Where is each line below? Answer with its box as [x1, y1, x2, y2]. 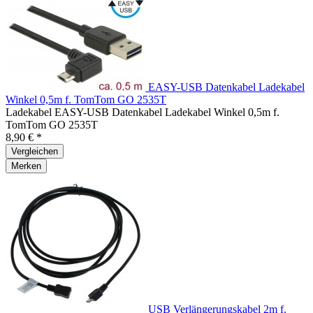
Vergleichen [11, 145, 58, 156]
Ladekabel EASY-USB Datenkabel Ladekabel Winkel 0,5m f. [6, 105, 279, 118]
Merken [11, 160, 41, 171]
